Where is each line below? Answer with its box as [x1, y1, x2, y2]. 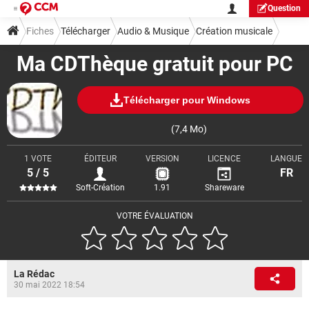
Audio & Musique [117, 26, 189, 37]
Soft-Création [75, 183, 125, 192]
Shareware [204, 183, 244, 192]
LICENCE [208, 154, 241, 163]
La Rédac [14, 268, 54, 279]
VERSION [145, 154, 179, 163]
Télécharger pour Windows [123, 94, 250, 106]
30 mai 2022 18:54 [14, 280, 85, 290]
